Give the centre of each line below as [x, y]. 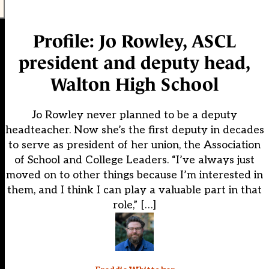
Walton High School [134, 85]
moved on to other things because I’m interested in [134, 175]
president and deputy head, [134, 63]
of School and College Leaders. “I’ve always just [134, 160]
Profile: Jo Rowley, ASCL [134, 41]
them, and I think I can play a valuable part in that [134, 190]
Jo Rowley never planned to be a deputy [134, 115]
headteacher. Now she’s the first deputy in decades [134, 130]
